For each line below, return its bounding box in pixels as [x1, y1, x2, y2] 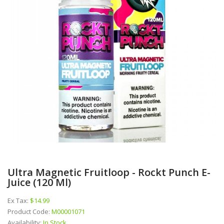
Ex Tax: [7, 195, 30, 205]
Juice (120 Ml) [7, 175, 71, 189]
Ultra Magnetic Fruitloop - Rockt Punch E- [7, 165, 210, 179]
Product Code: [7, 206, 51, 216]
